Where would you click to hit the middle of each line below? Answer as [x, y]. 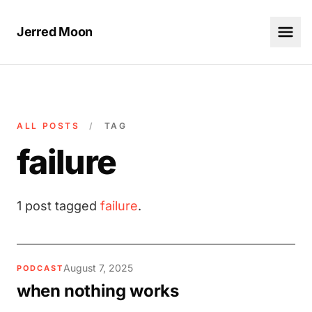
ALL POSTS [48, 126]
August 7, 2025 [98, 268]
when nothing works [98, 291]
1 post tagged [58, 206]
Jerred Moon [55, 32]
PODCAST [40, 268]
